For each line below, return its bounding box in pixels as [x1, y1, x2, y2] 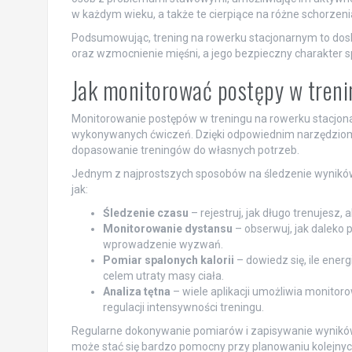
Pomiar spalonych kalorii [102, 253, 234, 266]
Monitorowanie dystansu [102, 222, 233, 235]
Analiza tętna [102, 284, 170, 298]
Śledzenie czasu [102, 206, 189, 219]
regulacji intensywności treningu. [102, 300, 264, 313]
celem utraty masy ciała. [102, 269, 224, 282]
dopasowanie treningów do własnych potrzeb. [71, 143, 299, 156]
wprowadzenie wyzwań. [102, 237, 223, 251]
